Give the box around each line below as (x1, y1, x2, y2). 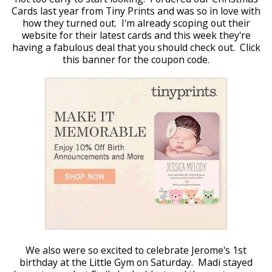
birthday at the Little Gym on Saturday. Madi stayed (19, 256, 253, 269)
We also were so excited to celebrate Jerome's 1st (25, 243, 246, 257)
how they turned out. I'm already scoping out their (22, 16, 250, 30)
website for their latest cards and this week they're (21, 29, 251, 42)
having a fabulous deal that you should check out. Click (12, 41, 260, 54)
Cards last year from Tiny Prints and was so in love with (12, 4, 260, 18)
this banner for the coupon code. (63, 53, 209, 66)
